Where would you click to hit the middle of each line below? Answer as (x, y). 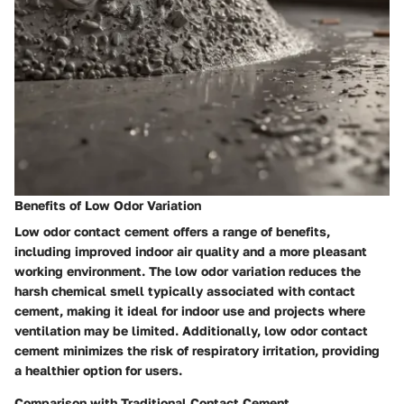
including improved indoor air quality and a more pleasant (191, 251)
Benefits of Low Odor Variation (108, 205)
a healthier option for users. (98, 370)
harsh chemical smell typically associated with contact (185, 290)
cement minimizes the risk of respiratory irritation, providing (197, 350)
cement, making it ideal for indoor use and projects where (190, 310)
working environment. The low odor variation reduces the (188, 271)
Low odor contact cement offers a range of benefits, (172, 231)
